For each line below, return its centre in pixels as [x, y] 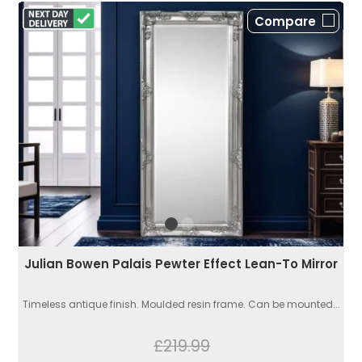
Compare [285, 22]
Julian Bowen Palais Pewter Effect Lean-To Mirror [181, 264]
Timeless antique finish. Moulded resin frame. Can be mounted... [181, 305]
